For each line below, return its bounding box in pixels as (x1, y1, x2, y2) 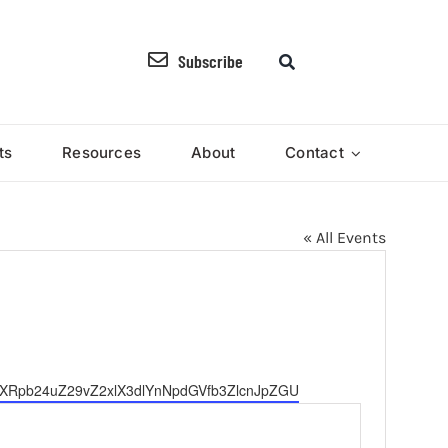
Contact (285, 143, 344, 162)
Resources (62, 143, 142, 162)
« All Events (303, 228, 386, 247)
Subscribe (177, 50, 243, 72)
